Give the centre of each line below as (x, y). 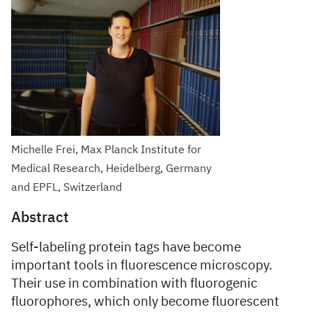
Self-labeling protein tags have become (126, 248)
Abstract (40, 218)
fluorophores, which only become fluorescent (145, 302)
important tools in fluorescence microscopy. (142, 266)
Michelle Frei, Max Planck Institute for (106, 150)
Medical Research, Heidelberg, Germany (111, 169)
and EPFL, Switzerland (67, 188)
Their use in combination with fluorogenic (134, 284)
